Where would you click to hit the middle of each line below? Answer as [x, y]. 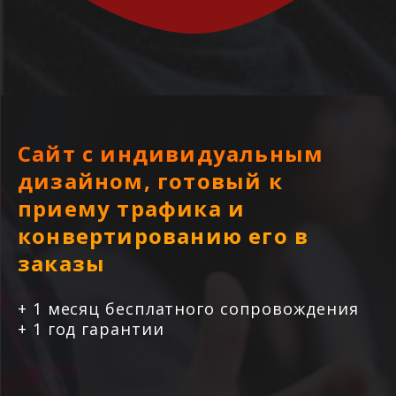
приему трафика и [132, 208]
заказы [62, 263]
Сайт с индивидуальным [171, 153]
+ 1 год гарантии [91, 329]
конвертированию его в [164, 236]
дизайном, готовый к [150, 181]
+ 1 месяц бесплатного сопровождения [188, 308]
